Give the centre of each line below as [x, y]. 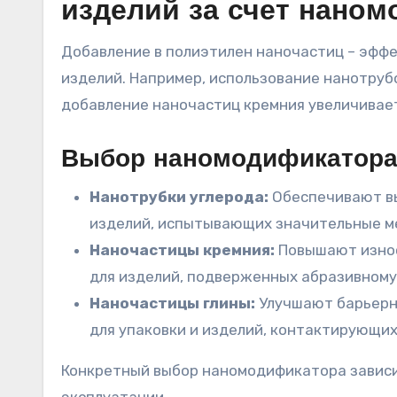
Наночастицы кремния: [182, 250]
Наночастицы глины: [172, 303]
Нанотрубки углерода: [179, 197]
